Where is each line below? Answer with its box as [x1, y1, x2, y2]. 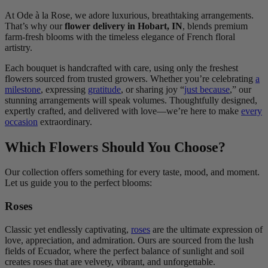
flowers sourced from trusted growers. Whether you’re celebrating [5, 73, 255, 84]
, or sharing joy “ [121, 84, 184, 95]
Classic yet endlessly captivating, [5, 224, 131, 234]
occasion [5, 116, 38, 127]
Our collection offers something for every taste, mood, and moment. [5, 167, 260, 178]
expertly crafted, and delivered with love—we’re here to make [5, 105, 241, 116]
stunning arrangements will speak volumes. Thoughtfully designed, [5, 95, 257, 105]
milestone [5, 84, 41, 95]
